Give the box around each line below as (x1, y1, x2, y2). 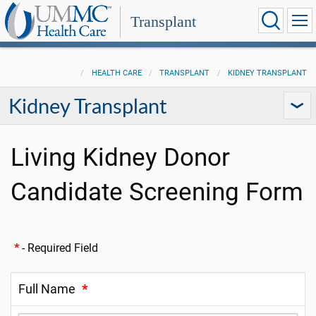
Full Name (18, 282, 75, 296)
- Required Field (19, 241, 98, 255)
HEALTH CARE (91, 68, 142, 78)
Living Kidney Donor (11, 142, 230, 172)
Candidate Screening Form (11, 177, 303, 207)
